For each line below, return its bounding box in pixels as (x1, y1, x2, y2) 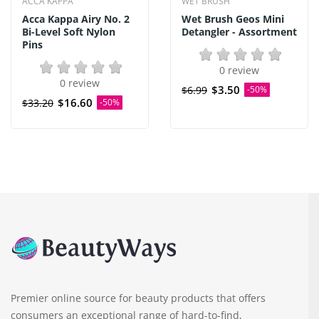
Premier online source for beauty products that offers (11, 291, 266, 305)
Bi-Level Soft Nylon (22, 25, 115, 38)
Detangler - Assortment (182, 25, 297, 38)
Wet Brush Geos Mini (182, 12, 284, 26)
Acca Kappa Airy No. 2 (22, 12, 130, 26)
